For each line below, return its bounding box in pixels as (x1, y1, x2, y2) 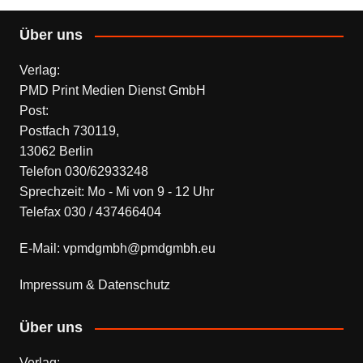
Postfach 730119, (19, 124, 119, 139)
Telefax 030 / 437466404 (19, 205, 161, 220)
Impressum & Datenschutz (19, 278, 170, 293)
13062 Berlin (19, 144, 93, 159)
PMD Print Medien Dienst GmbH (19, 83, 206, 98)
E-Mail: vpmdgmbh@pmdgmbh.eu (19, 241, 216, 256)
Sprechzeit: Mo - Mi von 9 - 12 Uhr (19, 185, 214, 199)
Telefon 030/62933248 (19, 164, 148, 179)
